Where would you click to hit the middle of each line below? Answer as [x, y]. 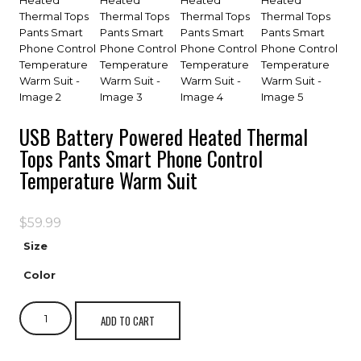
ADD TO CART [128, 321]
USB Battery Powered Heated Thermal [164, 137]
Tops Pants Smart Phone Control [141, 158]
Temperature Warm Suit [108, 180]
